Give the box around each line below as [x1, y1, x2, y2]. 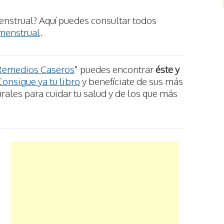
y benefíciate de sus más [80, 75, 183, 87]
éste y [155, 63, 179, 75]
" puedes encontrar [74, 63, 155, 75]
